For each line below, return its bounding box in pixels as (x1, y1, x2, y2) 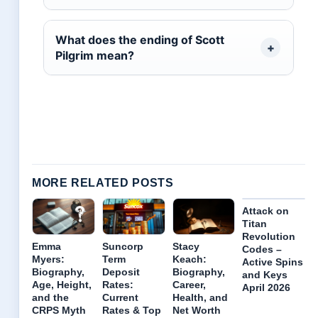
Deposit (102, 265, 140, 278)
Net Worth (172, 304, 221, 316)
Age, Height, (32, 278, 92, 290)
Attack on (242, 205, 290, 217)
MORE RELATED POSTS (32, 177, 174, 190)
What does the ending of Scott (55, 33, 224, 48)
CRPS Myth (32, 304, 86, 316)
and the (32, 291, 69, 303)
